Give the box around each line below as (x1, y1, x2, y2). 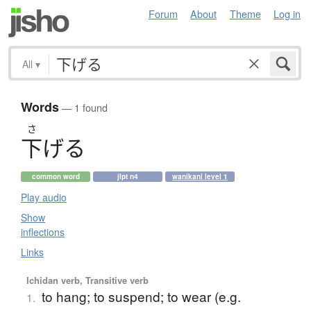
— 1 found (59, 100, 108, 115)
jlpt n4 (117, 171, 138, 182)
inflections (21, 225, 65, 239)
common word (31, 171, 80, 182)
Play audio (21, 190, 67, 205)
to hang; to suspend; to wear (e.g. (41, 287, 241, 306)
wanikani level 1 (172, 171, 228, 182)
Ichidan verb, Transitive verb (26, 274, 149, 287)
